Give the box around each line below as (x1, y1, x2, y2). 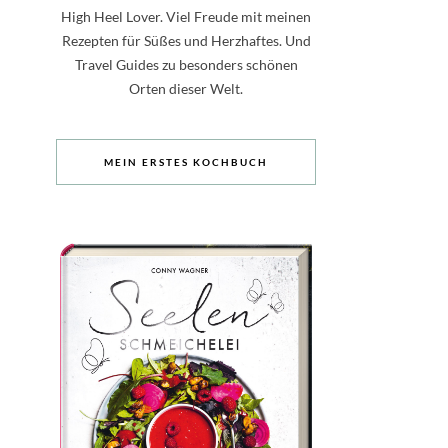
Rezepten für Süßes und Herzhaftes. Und (61, 32, 311, 49)
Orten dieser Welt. (129, 80, 243, 97)
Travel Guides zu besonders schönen (74, 56, 298, 73)
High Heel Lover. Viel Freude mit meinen (61, 8, 311, 25)
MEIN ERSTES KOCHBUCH (104, 156, 268, 168)
